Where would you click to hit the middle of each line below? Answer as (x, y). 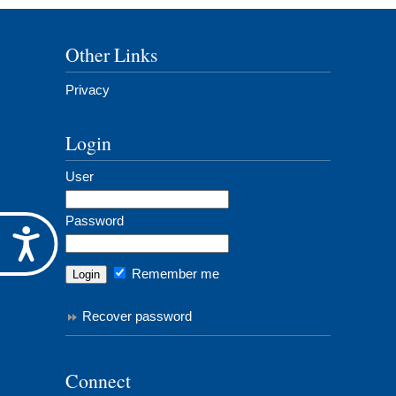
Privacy (88, 90)
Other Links (111, 54)
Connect (98, 381)
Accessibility (96, 237)
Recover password (137, 316)
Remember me (174, 274)
